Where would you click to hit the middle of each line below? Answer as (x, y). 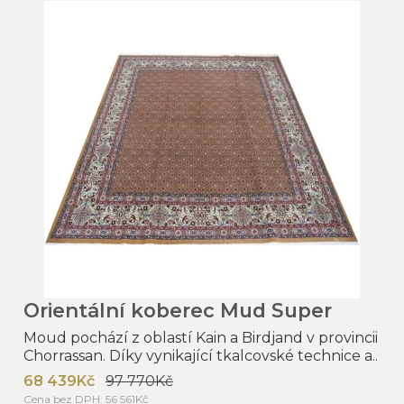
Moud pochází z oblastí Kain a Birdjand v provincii (201, 337)
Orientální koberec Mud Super (178, 310)
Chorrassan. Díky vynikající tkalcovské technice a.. (201, 355)
